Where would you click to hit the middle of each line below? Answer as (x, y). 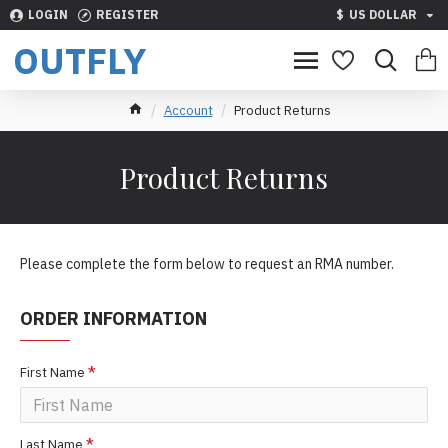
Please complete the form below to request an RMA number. (207, 264)
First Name (52, 372)
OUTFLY (79, 60)
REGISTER (127, 14)
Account (188, 110)
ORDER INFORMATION (113, 318)
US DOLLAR (383, 14)
